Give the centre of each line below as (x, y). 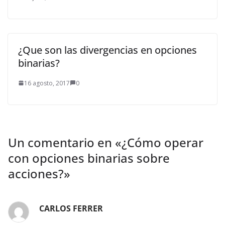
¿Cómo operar (162, 142)
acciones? (36, 173)
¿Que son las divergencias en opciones (107, 50)
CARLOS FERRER (71, 208)
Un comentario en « (65, 142)
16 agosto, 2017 (47, 83)
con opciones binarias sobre (89, 158)
